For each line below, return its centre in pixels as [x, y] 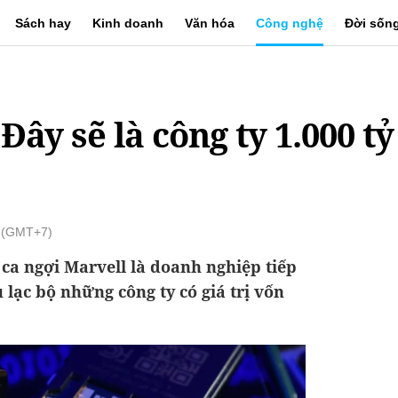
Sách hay [43, 23]
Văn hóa [210, 23]
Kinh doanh [128, 23]
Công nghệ [290, 23]
